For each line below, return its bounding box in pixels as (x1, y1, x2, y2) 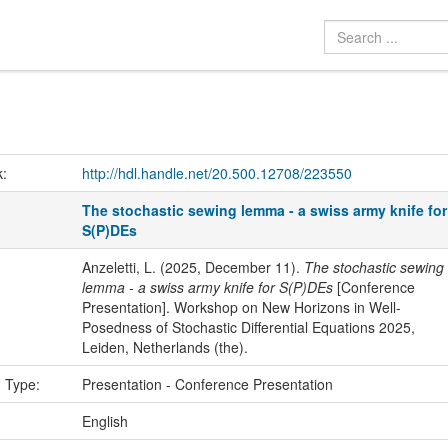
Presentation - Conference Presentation (81, 374, 333, 395)
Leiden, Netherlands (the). (81, 337, 248, 358)
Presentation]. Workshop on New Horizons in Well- (81, 297, 401, 318)
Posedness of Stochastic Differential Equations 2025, (81, 317, 415, 338)
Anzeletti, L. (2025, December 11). (81, 257, 304, 278)
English (81, 411, 128, 432)
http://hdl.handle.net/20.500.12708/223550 (81, 163, 352, 184)
